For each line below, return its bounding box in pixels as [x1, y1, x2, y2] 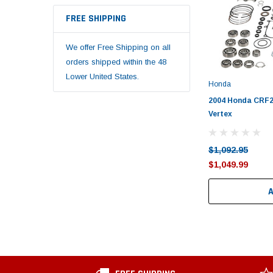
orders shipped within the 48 [66, 57, 166, 66]
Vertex [208, 109, 232, 118]
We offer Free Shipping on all [66, 42, 171, 52]
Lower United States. [66, 71, 139, 81]
